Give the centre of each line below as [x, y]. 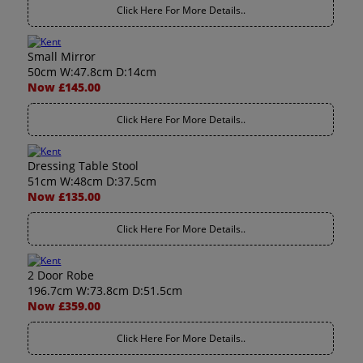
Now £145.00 [64, 87]
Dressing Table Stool [83, 166]
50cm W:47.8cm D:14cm [92, 72]
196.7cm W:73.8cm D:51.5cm [105, 290]
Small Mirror [62, 56]
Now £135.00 [64, 196]
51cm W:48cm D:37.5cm [92, 181]
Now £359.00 [64, 306]
